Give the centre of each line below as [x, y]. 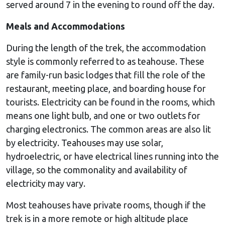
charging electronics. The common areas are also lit [108, 129]
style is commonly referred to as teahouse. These [105, 61]
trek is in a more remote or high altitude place [97, 218]
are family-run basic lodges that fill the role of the [106, 75]
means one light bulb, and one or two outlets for [103, 115]
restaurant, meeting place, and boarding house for [106, 88]
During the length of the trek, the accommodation [106, 47]
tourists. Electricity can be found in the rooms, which [110, 102]
